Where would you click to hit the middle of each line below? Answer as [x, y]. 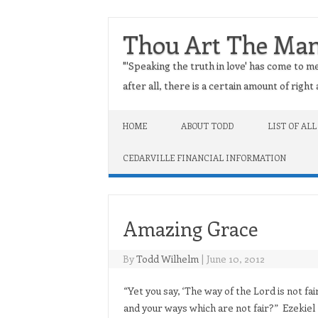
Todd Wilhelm [168, 259]
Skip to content [144, 115]
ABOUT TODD [207, 126]
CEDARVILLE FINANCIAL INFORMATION [204, 158]
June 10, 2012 [236, 259]
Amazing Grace [190, 228]
